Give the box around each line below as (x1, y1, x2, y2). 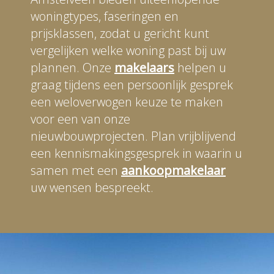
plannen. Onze (31, 59, 114, 76)
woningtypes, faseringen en (31, 7, 179, 24)
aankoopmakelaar (121, 161, 226, 179)
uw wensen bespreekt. (31, 179, 154, 196)
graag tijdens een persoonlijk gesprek (31, 76, 233, 93)
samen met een (31, 161, 121, 179)
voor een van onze (31, 110, 130, 127)
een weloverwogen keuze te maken (31, 93, 223, 110)
